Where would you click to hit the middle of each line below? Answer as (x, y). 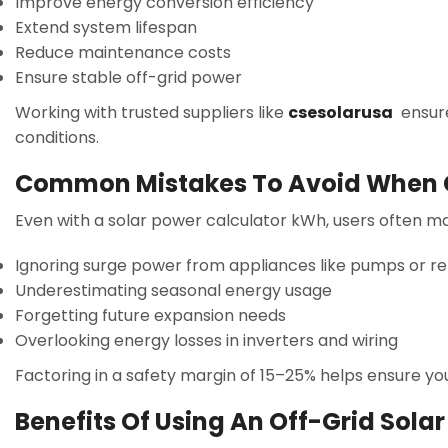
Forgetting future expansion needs (150, 316)
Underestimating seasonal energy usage (173, 291)
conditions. (57, 138)
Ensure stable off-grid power (128, 78)
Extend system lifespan (106, 28)
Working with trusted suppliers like (149, 113)
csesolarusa (340, 113)
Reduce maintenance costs (123, 53)
